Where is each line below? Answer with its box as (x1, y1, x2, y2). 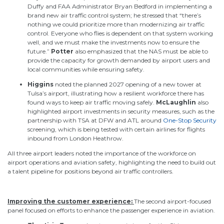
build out (190, 158, 216, 166)
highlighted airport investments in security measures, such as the (27, 107, 214, 115)
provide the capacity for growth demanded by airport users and (27, 56, 210, 64)
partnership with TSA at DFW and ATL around (27, 116, 163, 124)
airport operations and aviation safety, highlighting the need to (7, 158, 190, 166)
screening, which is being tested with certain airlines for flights (27, 125, 205, 133)
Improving (7, 197, 43, 205)
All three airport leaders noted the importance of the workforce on (7, 149, 196, 157)
